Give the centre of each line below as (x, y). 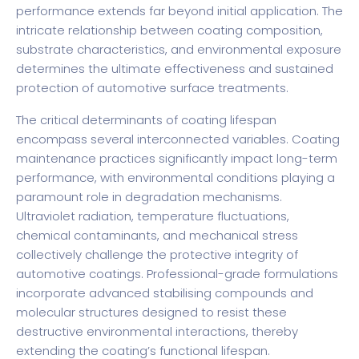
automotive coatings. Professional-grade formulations (177, 274)
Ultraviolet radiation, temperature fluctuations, (153, 216)
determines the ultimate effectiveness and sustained (175, 69)
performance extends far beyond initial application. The (179, 11)
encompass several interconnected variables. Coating (178, 139)
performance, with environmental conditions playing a (175, 178)
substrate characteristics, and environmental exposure (179, 50)
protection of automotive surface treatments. (152, 88)
